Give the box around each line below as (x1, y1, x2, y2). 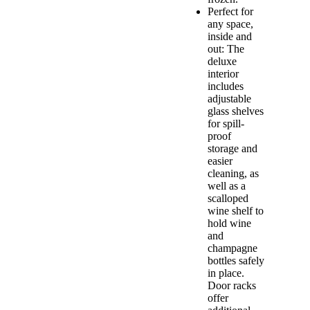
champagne (208, 242, 257, 255)
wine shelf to (208, 205, 264, 217)
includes (208, 80, 244, 93)
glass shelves (208, 105, 264, 118)
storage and (208, 143, 257, 155)
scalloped (208, 192, 248, 205)
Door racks (208, 280, 256, 292)
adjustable (208, 93, 251, 105)
